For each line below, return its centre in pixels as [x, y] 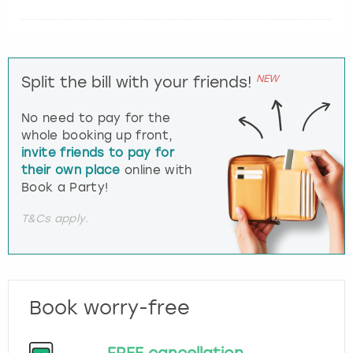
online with [156, 171]
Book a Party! [65, 188]
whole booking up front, [97, 136]
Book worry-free [110, 307]
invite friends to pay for [98, 153]
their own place [71, 171]
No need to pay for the [96, 119]
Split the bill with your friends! [137, 82]
